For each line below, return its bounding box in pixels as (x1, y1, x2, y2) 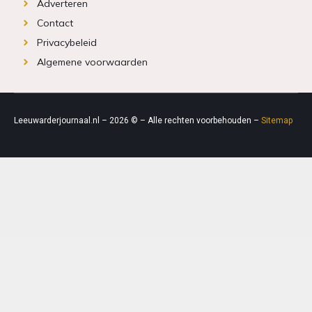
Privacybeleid (36, 36, 97, 49)
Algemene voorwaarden (36, 55, 148, 68)
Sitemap (261, 115, 292, 125)
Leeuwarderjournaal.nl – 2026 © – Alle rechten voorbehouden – (14, 115, 261, 125)
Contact (36, 16, 73, 29)
